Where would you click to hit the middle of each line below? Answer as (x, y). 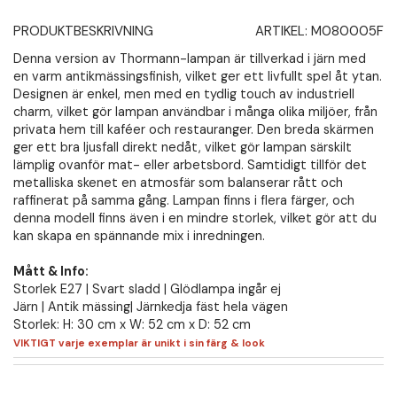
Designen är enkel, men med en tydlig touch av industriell (184, 93)
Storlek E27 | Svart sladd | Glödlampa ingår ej (147, 288)
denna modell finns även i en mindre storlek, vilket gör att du (195, 218)
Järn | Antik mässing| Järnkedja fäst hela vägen (151, 306)
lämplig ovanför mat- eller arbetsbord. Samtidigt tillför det (190, 164)
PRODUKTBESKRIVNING (83, 31)
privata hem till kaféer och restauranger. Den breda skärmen (194, 129)
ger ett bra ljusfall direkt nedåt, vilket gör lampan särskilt (183, 147)
